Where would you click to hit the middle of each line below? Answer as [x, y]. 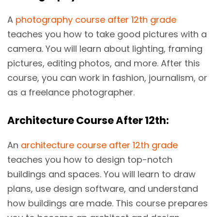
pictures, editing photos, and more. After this [104, 63]
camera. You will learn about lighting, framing [105, 49]
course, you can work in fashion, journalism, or [107, 78]
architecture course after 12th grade [99, 145]
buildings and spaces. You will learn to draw [101, 174]
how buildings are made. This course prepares [108, 203]
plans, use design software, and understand [103, 189]
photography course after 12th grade [96, 20]
